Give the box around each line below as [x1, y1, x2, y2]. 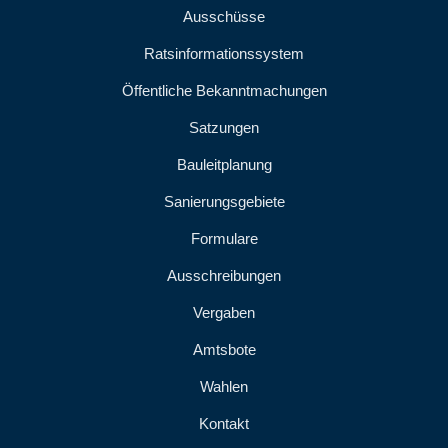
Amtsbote [192, 341, 256, 358]
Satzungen [189, 119, 259, 136]
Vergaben [193, 304, 255, 321]
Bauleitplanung [176, 156, 272, 173]
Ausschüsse [183, 8, 265, 25]
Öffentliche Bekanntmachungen [121, 82, 327, 99]
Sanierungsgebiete [163, 193, 285, 210]
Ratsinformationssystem [144, 45, 304, 62]
